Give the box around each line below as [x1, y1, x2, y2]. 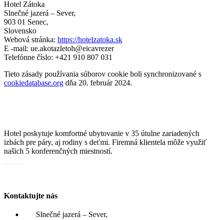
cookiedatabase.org [4, 78, 63, 87]
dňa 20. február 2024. [63, 78, 132, 87]
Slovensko [4, 26, 36, 35]
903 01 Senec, [4, 17, 48, 26]
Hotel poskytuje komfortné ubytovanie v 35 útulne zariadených [4, 129, 199, 137]
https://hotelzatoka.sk [57, 35, 122, 44]
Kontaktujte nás [4, 192, 57, 200]
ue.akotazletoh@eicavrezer [30, 44, 114, 53]
